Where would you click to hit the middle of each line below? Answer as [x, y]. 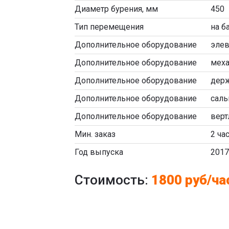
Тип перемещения [109, 27]
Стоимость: [113, 180]
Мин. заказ [95, 134]
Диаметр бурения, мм [116, 9]
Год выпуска [99, 152]
